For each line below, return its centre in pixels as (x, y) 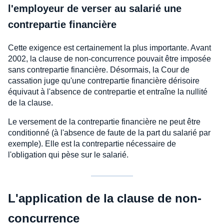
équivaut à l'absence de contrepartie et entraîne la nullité (108, 92)
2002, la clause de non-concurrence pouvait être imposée (109, 59)
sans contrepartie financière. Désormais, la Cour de (99, 70)
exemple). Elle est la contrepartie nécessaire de (92, 144)
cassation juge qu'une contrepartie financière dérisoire (104, 81)
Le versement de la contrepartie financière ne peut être (104, 122)
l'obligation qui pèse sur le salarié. (68, 155)
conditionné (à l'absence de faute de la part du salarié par (109, 133)
